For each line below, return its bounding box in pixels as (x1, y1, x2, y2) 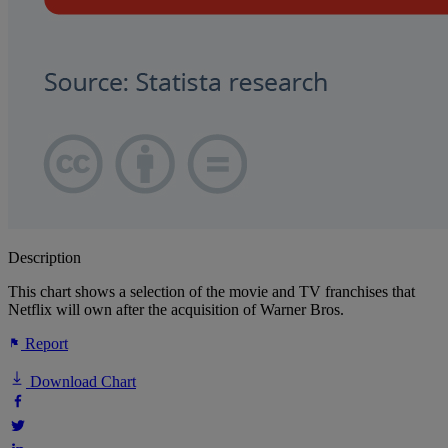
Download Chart (26, 373, 136, 391)
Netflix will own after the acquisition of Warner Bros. (8, 301, 344, 319)
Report (21, 335, 68, 353)
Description (8, 249, 81, 267)
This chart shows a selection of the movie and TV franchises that (8, 283, 415, 301)
